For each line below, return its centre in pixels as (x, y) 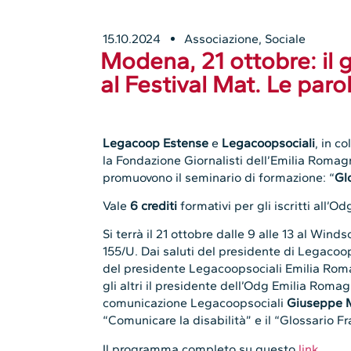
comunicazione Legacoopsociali (195, 303)
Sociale (286, 38)
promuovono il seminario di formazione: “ (219, 177)
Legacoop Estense (156, 143)
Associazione (222, 38)
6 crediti (154, 206)
